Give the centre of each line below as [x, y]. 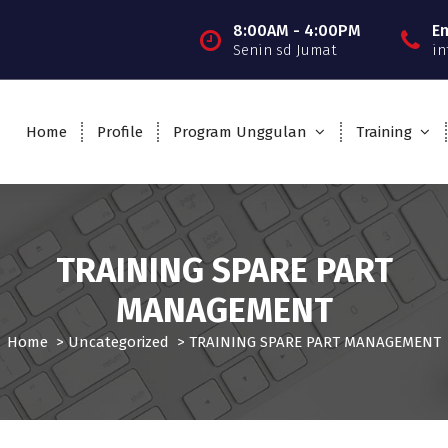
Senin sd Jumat [284, 49]
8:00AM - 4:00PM [296, 30]
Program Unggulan [239, 131]
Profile [119, 131]
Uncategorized [118, 341]
